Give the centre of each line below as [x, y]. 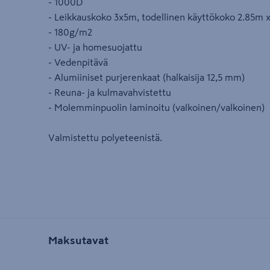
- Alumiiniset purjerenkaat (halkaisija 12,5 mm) [146, 77]
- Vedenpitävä [78, 62]
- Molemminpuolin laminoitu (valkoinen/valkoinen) [156, 108]
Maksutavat [78, 241]
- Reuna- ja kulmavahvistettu [110, 93]
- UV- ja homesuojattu [95, 47]
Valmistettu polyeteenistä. [105, 138]
